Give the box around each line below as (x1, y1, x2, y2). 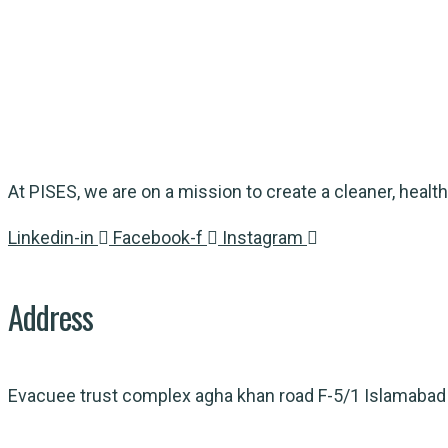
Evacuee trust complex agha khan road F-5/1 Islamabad (8, 384, 446, 406)
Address (8, 292, 93, 340)
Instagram (222, 227, 303, 249)
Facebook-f (113, 227, 203, 249)
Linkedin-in (8, 227, 94, 249)
